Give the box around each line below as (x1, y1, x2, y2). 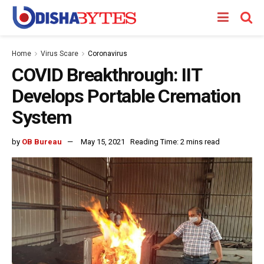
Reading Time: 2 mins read (130, 137, 220, 146)
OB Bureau (22, 137, 62, 146)
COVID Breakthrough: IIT (12, 64, 202, 86)
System (12, 106, 72, 128)
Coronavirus (88, 49, 127, 58)
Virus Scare (41, 49, 78, 58)
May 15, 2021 (81, 137, 125, 146)
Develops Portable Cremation (12, 85, 240, 107)
